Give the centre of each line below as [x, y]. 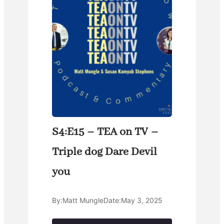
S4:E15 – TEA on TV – [105, 132]
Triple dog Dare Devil [104, 152]
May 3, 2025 [142, 200]
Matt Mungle [83, 200]
